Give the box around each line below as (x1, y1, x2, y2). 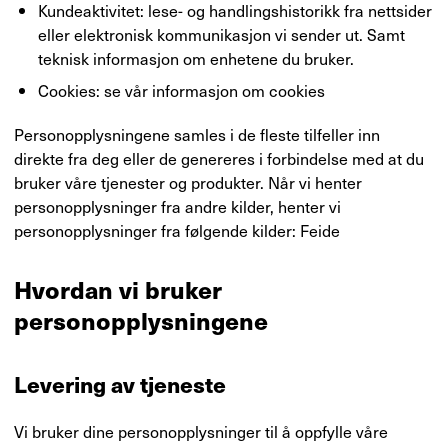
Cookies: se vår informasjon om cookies (38, 78, 325, 102)
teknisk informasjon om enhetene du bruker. (38, 46, 354, 70)
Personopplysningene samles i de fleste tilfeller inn (14, 122, 380, 146)
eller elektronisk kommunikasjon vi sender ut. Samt (38, 22, 405, 46)
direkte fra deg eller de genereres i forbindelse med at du (14, 146, 424, 170)
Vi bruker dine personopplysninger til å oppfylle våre (14, 419, 388, 443)
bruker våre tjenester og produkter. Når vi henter (14, 170, 362, 194)
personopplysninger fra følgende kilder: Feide (14, 218, 340, 242)
